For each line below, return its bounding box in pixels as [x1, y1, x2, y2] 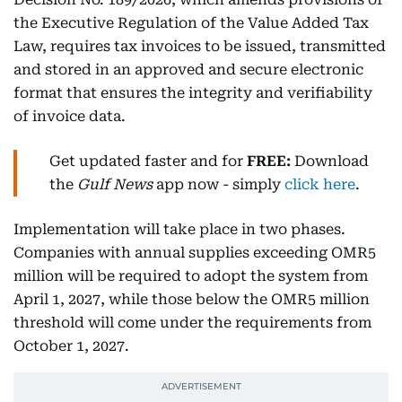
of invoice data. [13, 108, 126, 125]
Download [294, 153, 369, 170]
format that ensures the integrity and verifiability [13, 84, 372, 101]
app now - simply [153, 176, 284, 193]
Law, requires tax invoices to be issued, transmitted [13, 38, 386, 55]
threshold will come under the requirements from [13, 314, 371, 331]
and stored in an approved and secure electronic [13, 61, 363, 78]
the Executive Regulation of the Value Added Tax [13, 14, 369, 31]
